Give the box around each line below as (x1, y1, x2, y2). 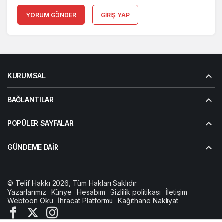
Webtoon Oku (7, 196, 53, 205)
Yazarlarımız (7, 187, 46, 196)
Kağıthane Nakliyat (118, 196, 178, 205)
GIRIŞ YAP (101, 11, 130, 19)
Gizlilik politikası (110, 187, 161, 196)
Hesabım (77, 187, 105, 196)
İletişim (166, 187, 187, 196)
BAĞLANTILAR (7, 95, 54, 104)
